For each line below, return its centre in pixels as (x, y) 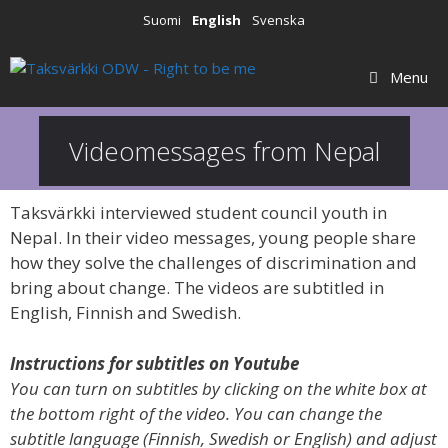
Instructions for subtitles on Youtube (156, 363)
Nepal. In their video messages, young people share (213, 238)
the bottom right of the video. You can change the (196, 413)
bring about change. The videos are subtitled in (197, 288)
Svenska (278, 20)
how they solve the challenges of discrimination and (213, 263)
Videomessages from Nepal (224, 150)
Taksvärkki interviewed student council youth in (198, 213)
